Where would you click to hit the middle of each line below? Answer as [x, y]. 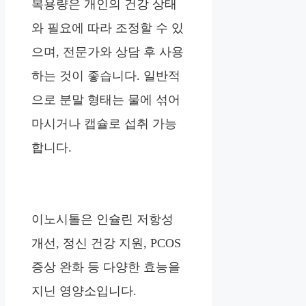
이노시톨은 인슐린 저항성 [102, 220]
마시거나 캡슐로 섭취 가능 [104, 124]
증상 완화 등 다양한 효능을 [106, 267]
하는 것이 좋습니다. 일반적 [106, 76]
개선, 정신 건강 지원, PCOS [106, 244]
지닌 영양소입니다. [84, 291]
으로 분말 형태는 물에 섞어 [106, 100]
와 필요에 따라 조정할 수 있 [108, 28]
